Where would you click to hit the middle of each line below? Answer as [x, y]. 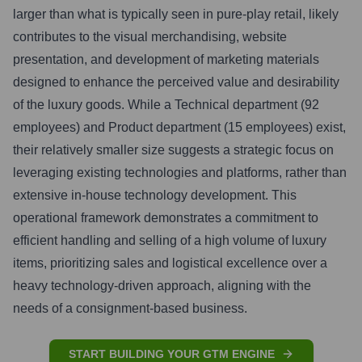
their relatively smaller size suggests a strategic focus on [173, 150]
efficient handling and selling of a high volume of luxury [170, 240]
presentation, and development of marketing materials [166, 59]
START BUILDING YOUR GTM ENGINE [171, 354]
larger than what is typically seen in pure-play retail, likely [176, 14]
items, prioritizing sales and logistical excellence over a [170, 263]
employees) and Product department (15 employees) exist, [179, 127]
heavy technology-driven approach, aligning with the [162, 286]
